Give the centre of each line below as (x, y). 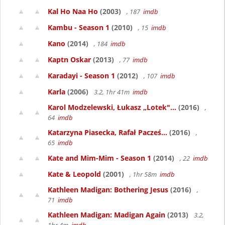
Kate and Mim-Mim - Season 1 (99, 158)
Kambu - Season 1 (79, 27)
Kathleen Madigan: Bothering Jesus (108, 190)
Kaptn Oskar (69, 60)
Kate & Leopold (74, 174)
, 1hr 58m (144, 174)
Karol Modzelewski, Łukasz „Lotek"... (112, 107)
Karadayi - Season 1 (81, 76)
